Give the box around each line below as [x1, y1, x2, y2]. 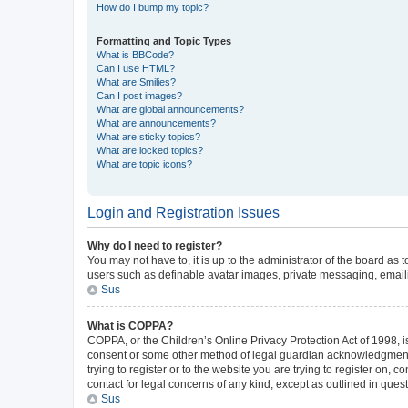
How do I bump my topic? [97, 2, 209, 13]
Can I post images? [97, 90, 182, 101]
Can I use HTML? [97, 63, 175, 74]
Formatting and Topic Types [97, 36, 231, 46]
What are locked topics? [97, 145, 203, 156]
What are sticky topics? [97, 131, 200, 142]
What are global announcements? [97, 104, 244, 115]
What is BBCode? [97, 49, 174, 60]
